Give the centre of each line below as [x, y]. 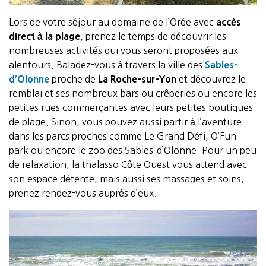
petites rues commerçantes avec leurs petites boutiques [131, 107]
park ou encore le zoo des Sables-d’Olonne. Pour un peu [133, 150]
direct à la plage [45, 36]
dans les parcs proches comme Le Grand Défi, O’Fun [123, 136]
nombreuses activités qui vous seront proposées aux [123, 50]
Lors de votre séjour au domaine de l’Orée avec [113, 22]
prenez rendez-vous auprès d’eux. [83, 193]
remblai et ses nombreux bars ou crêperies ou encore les [133, 93]
